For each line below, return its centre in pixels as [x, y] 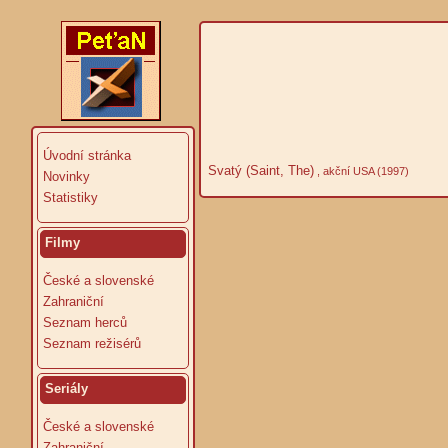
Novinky [66, 176]
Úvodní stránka [87, 155]
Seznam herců [85, 322]
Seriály [66, 388]
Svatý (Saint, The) [259, 170]
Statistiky [70, 197]
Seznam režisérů [92, 343]
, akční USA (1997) [361, 170]
